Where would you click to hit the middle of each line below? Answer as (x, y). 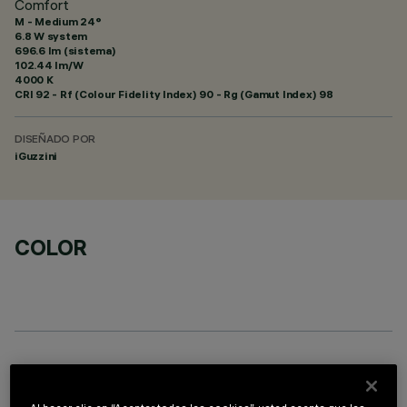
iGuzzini (36, 156)
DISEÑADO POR (55, 140)
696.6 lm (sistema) (65, 50)
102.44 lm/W (49, 65)
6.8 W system (51, 36)
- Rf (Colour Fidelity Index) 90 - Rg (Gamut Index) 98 (191, 94)
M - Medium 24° (58, 21)
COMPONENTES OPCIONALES (167, 379)
